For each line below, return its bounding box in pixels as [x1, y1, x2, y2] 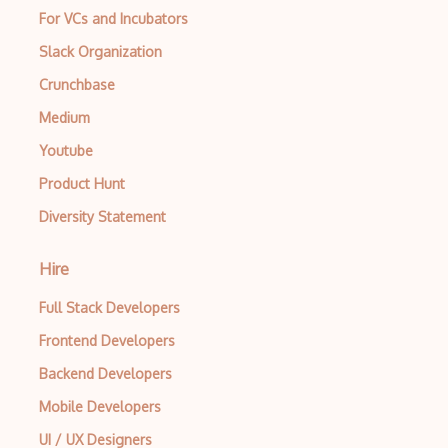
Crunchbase [39, 76, 115, 93]
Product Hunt [39, 175, 125, 192]
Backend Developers [39, 365, 172, 382]
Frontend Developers [39, 332, 175, 349]
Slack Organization [39, 43, 162, 60]
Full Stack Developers [39, 299, 180, 316]
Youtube [39, 142, 93, 159]
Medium [39, 109, 90, 126]
